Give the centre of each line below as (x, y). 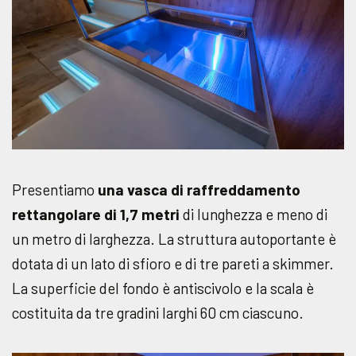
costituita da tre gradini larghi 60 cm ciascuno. (158, 313)
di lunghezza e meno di (253, 215)
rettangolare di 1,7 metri (96, 215)
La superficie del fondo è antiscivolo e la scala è (163, 288)
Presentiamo (55, 190)
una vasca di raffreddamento (199, 190)
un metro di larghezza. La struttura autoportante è (174, 239)
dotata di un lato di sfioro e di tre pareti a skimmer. (173, 264)
